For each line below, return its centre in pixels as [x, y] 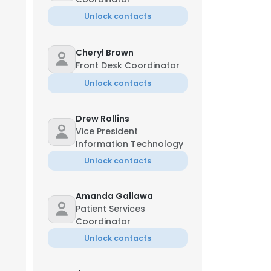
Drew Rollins [103, 119]
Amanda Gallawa [114, 196]
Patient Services [110, 209]
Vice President [107, 131]
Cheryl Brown [105, 53]
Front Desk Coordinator [128, 65]
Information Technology [129, 144]
